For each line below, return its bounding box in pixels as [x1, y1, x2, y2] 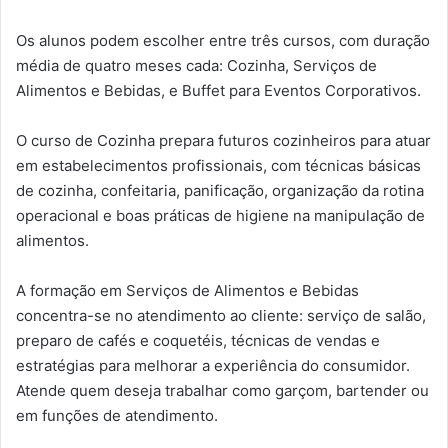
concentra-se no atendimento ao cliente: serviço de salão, [16, 305, 426, 325]
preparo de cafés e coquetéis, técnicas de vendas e [16, 330, 380, 350]
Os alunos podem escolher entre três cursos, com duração [16, 30, 430, 50]
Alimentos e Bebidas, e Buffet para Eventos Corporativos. [16, 80, 421, 100]
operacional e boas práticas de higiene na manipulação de [16, 205, 425, 225]
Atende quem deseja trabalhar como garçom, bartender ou [16, 380, 429, 400]
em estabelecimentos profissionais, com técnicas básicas [16, 155, 421, 175]
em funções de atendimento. [16, 405, 218, 425]
